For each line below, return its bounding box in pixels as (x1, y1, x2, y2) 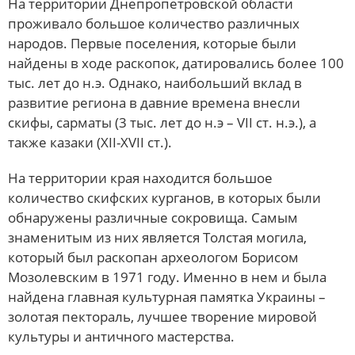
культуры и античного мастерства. (8, 326, 235, 345)
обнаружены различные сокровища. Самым (8, 208, 298, 227)
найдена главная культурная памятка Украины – (8, 287, 326, 306)
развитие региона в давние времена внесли (8, 93, 300, 112)
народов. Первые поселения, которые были (8, 33, 296, 52)
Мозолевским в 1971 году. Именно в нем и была (8, 267, 326, 286)
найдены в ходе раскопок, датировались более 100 (8, 53, 344, 72)
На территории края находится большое (8, 168, 273, 187)
